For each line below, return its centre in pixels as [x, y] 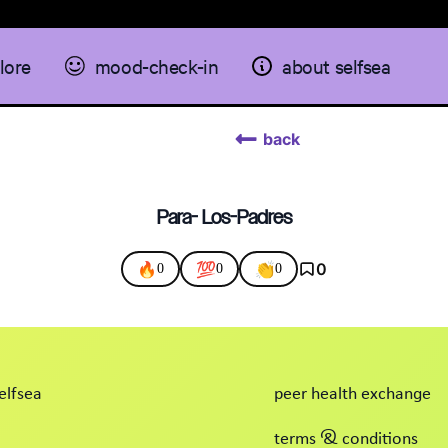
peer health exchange [352, 394]
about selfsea [336, 66]
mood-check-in [156, 66]
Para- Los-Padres [224, 217]
